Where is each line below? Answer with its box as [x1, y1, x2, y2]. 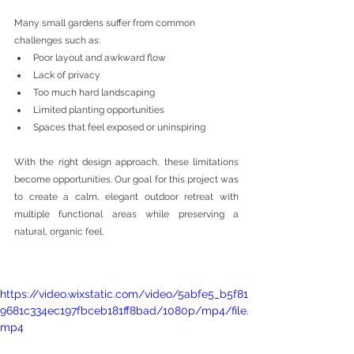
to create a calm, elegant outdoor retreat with [14, 191, 239, 202]
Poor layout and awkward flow [33, 52, 166, 63]
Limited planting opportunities [33, 104, 164, 115]
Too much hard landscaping [33, 87, 155, 98]
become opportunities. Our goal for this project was [14, 174, 239, 185]
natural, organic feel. [14, 226, 104, 237]
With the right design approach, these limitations [14, 156, 239, 168]
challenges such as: [14, 35, 100, 46]
